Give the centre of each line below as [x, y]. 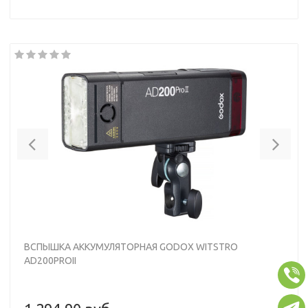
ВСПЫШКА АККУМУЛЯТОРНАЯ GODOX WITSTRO [131, 246]
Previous [63, 137]
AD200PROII [50, 260]
